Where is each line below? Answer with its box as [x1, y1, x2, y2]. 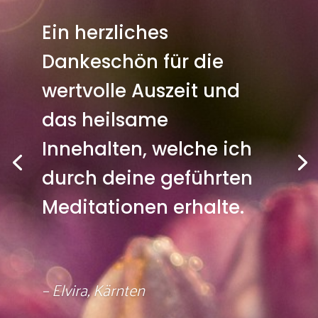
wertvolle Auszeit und [41, 78, 240, 104]
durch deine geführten [41, 165, 253, 192]
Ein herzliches [41, 20, 168, 46]
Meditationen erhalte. [41, 194, 244, 221]
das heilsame [41, 107, 168, 133]
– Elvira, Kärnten [41, 275, 145, 303]
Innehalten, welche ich [41, 136, 252, 163]
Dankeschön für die [41, 49, 224, 75]
